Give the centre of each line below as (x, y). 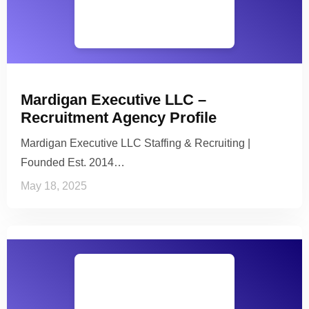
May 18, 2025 (54, 186)
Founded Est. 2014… (73, 162)
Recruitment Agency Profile (119, 117)
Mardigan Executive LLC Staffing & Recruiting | (136, 143)
